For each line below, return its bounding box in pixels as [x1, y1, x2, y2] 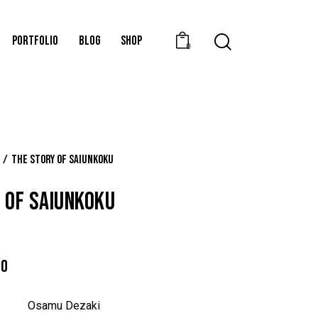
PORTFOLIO [11, 33, 58, 48]
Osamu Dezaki [28, 299, 100, 313]
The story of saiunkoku [11, 152, 114, 167]
